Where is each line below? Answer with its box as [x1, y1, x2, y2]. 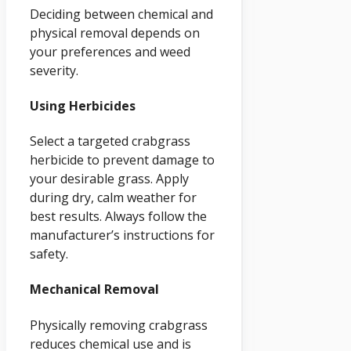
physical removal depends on [30, 24, 200, 42]
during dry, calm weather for [30, 189, 197, 207]
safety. [30, 245, 68, 263]
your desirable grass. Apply [30, 170, 189, 188]
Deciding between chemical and [30, 5, 213, 23]
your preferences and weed [30, 42, 190, 60]
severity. [30, 61, 78, 79]
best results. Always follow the [30, 208, 207, 226]
